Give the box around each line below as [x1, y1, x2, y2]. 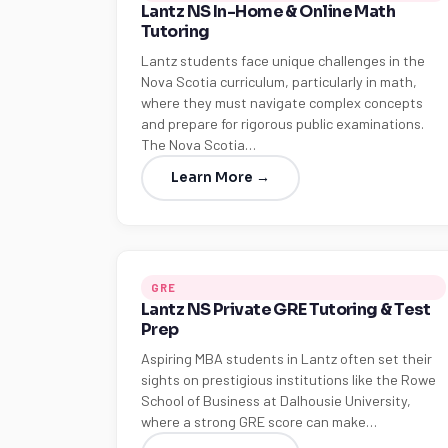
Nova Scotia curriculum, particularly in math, [141, 73, 417, 90]
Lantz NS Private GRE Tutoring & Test [141, 299, 431, 320]
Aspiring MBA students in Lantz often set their [141, 350, 432, 367]
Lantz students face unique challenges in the [141, 52, 425, 69]
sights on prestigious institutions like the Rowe [141, 371, 436, 388]
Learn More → [171, 169, 270, 186]
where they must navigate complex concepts [141, 94, 423, 111]
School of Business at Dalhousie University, [141, 392, 411, 409]
